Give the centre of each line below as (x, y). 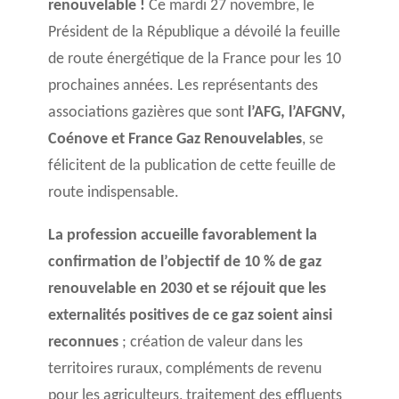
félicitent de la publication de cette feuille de (191, 166)
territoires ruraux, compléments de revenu (184, 369)
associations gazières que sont (147, 113)
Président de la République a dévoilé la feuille (194, 33)
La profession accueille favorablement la (182, 236)
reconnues (85, 342)
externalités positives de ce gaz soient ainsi (190, 316)
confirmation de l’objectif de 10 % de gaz (184, 262)
